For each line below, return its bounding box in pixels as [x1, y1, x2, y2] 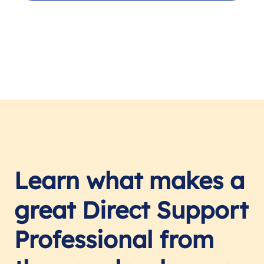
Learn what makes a [14, 166, 245, 196]
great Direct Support [14, 195, 248, 225]
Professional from [14, 225, 214, 255]
